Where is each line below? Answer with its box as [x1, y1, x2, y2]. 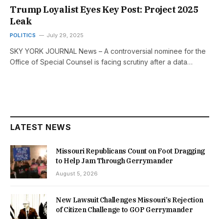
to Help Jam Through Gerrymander [56, 156, 173, 165]
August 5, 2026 [56, 170, 98, 177]
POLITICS [10, 31, 36, 39]
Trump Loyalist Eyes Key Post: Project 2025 [10, 3, 198, 15]
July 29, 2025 [46, 31, 84, 39]
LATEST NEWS [10, 122, 71, 132]
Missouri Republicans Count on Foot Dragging [56, 146, 205, 155]
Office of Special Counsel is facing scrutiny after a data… [10, 57, 193, 66]
